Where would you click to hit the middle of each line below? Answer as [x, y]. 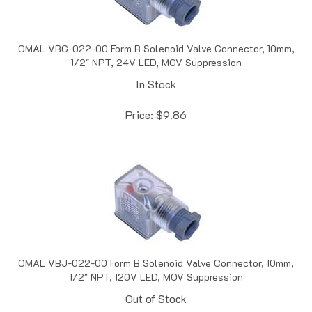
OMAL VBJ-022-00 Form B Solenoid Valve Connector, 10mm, [156, 248]
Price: [139, 100]
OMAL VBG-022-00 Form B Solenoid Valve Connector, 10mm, [156, 33]
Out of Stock [156, 283]
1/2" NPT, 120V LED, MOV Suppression [156, 262]
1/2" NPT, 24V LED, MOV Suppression [156, 47]
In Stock [156, 69]
